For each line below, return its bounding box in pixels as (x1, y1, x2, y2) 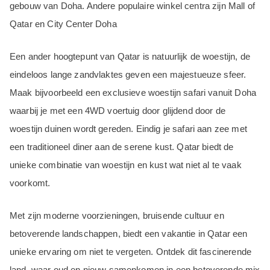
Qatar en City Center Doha (10, 19, 117, 30)
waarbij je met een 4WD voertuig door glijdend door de (10, 105, 225, 116)
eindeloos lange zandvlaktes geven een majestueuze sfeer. (10, 69, 246, 80)
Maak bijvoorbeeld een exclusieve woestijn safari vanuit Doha (10, 87, 256, 98)
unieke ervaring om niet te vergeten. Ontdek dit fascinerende (10, 246, 251, 257)
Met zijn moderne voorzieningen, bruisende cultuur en (10, 210, 224, 221)
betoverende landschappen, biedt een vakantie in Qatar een (10, 228, 248, 239)
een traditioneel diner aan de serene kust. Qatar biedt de (10, 142, 234, 152)
